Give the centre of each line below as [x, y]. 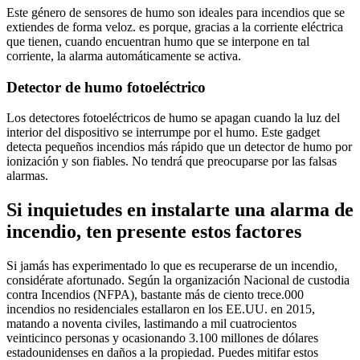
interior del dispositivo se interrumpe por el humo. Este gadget [163, 133]
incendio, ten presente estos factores [154, 232]
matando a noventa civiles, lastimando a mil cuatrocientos [151, 324]
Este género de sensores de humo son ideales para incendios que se [176, 12]
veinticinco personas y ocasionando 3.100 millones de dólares [162, 338]
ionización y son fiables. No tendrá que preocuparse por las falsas [172, 162]
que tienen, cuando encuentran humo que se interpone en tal [158, 41]
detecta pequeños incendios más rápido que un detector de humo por [179, 147]
